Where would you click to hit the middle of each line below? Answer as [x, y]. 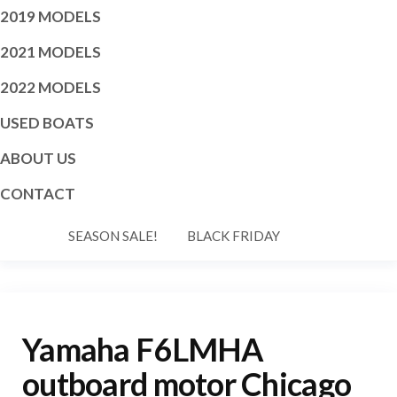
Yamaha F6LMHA [143, 349]
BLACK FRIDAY [234, 236]
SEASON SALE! [113, 236]
